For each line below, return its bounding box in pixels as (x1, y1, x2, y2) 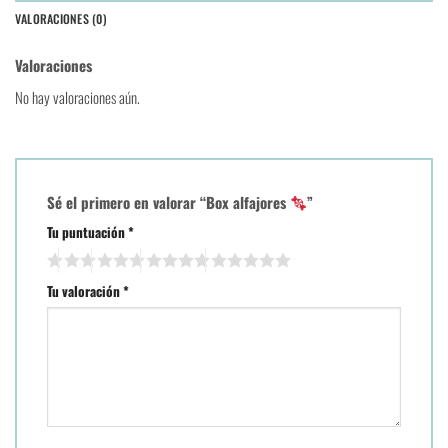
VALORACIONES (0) (15, 10, 107, 28)
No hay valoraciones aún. (15, 85, 140, 108)
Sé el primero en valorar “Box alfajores (47, 191, 290, 214)
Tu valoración (47, 280, 123, 301)
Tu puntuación (47, 221, 128, 242)
